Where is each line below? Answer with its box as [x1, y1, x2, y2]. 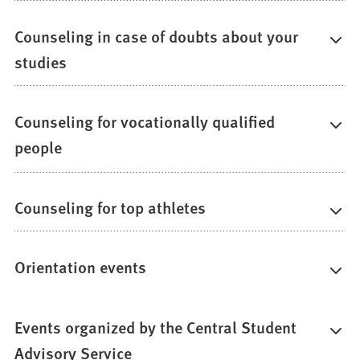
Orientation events [14, 256, 147, 279]
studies [14, 51, 67, 74]
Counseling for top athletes [14, 195, 207, 219]
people [14, 136, 63, 159]
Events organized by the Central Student [14, 315, 297, 338]
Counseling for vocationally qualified [14, 110, 276, 133]
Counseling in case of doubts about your [14, 25, 299, 48]
